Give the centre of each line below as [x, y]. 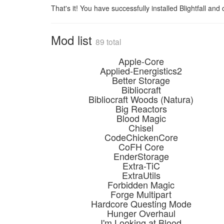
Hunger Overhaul [141, 213]
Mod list [73, 40]
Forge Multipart [141, 194]
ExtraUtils [141, 175]
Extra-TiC [141, 165]
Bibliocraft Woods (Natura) [141, 99]
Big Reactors [141, 108]
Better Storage [141, 80]
